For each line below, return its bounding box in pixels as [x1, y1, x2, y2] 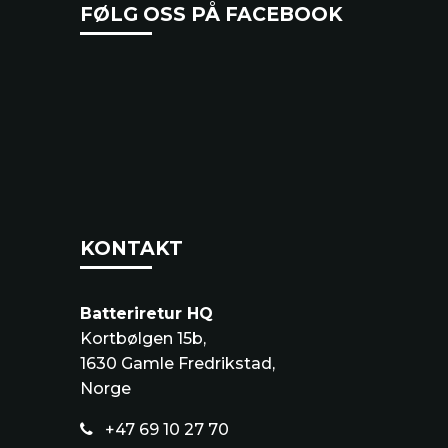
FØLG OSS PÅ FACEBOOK [80, 2, 343, 27]
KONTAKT [80, 236, 183, 261]
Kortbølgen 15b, [80, 329, 206, 349]
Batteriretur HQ [80, 304, 213, 324]
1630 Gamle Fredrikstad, [80, 354, 275, 374]
